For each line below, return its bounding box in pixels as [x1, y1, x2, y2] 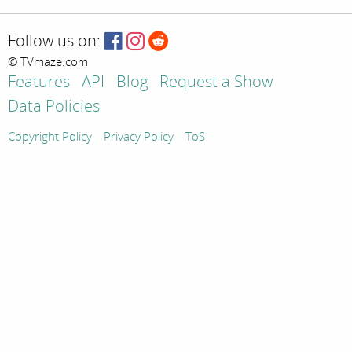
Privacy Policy [104, 130, 174, 145]
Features [8, 73, 70, 92]
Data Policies [8, 97, 100, 116]
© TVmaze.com [8, 55, 88, 70]
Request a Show [159, 73, 273, 92]
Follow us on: [8, 31, 101, 50]
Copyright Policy [8, 130, 92, 145]
